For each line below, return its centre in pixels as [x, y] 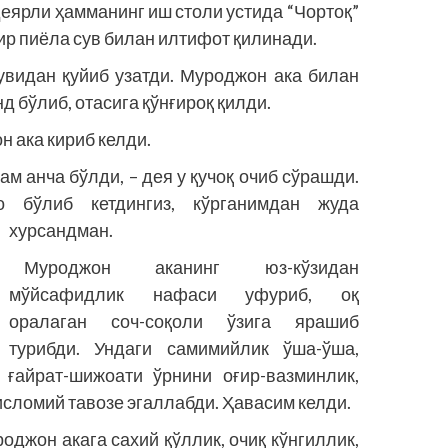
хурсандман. [61, 229]
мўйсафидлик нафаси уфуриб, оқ [184, 293]
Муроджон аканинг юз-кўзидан [191, 266]
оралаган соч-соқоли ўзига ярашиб [184, 320]
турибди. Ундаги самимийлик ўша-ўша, [184, 347]
